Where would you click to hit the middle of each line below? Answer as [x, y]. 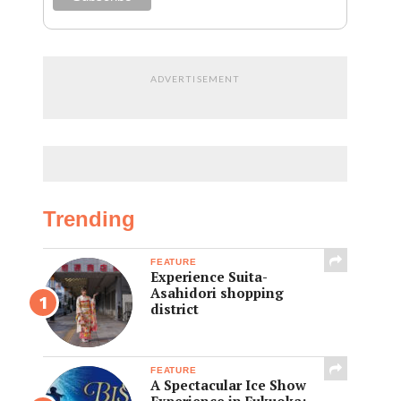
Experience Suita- [209, 276]
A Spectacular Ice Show [228, 384]
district [175, 308]
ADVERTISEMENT [195, 78]
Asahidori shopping [217, 292]
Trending [89, 218]
